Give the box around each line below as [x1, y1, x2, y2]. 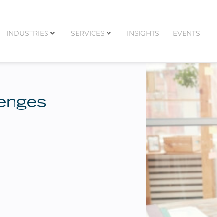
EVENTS [172, 29, 200, 38]
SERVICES [70, 29, 105, 38]
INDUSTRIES [6, 29, 48, 38]
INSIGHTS [126, 29, 159, 38]
